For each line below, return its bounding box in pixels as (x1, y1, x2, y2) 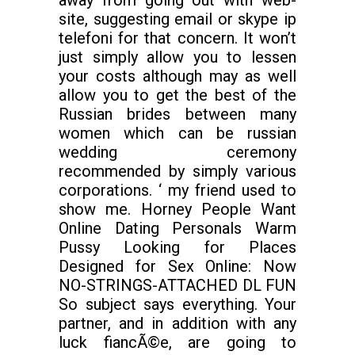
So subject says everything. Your (59, 295, 296, 315)
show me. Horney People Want (59, 200, 296, 219)
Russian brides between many (59, 105, 296, 124)
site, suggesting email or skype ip (59, 10, 296, 29)
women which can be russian (59, 124, 296, 143)
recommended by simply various (59, 162, 296, 181)
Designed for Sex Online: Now (59, 257, 296, 277)
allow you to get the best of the (59, 86, 296, 105)
